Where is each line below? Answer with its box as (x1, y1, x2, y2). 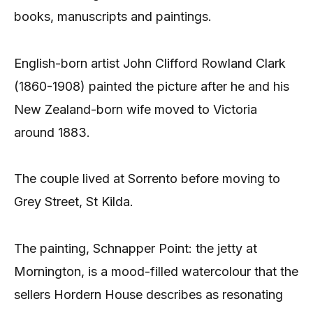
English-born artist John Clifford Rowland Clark (14, 55, 286, 71)
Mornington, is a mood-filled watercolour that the (14, 263, 298, 279)
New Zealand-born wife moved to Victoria (14, 101, 257, 117)
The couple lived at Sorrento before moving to (14, 171, 280, 187)
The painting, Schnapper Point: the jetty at (14, 240, 257, 256)
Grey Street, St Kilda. (14, 194, 133, 210)
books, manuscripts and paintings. (14, 9, 212, 24)
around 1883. (14, 124, 90, 140)
